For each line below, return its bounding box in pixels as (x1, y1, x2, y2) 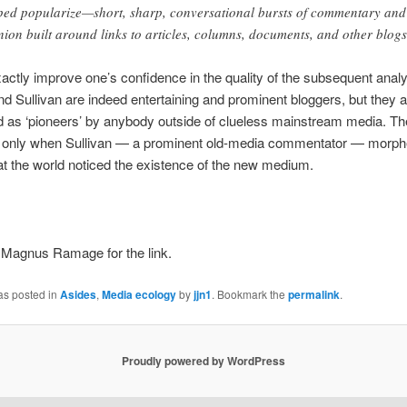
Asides (59, 285, 96, 303)
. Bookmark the (211, 285, 288, 302)
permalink (287, 285, 340, 303)
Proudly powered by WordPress (122, 352, 285, 370)
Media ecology (101, 285, 176, 303)
